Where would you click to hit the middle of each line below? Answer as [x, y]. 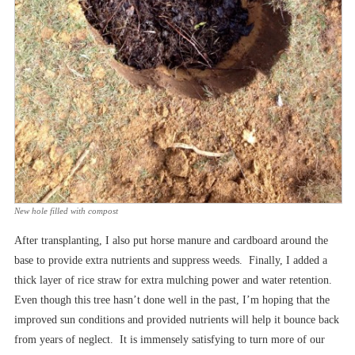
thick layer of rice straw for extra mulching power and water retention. [175, 280]
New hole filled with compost [66, 210]
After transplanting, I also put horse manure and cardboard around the [171, 240]
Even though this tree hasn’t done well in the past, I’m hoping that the [172, 300]
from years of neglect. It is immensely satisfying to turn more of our [170, 339]
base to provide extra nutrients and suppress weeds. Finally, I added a [171, 260]
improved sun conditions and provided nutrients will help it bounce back [177, 319]
